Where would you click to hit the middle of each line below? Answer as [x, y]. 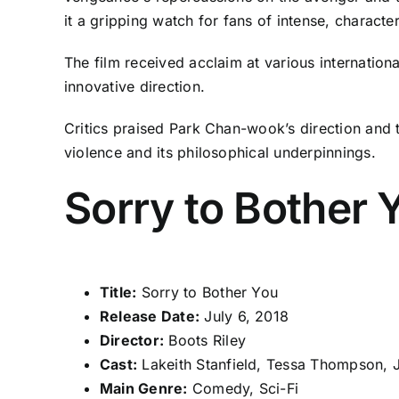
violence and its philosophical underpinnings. [220, 153]
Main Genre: [143, 388]
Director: [132, 340]
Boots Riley [205, 340]
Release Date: [150, 316]
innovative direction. [134, 87]
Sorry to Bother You [208, 292]
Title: [118, 292]
